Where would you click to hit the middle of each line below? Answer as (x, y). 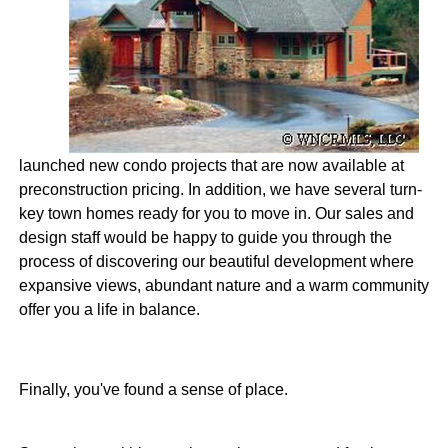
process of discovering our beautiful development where (216, 262)
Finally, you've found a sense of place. (153, 390)
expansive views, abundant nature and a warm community (223, 286)
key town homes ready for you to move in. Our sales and (216, 214)
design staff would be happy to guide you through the (205, 238)
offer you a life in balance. (109, 310)
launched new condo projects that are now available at (211, 166)
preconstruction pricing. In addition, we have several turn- (220, 190)
